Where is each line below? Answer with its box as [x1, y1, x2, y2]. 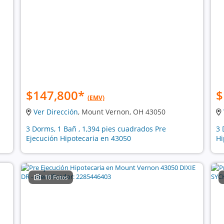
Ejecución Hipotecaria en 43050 [25, 133, 131, 143]
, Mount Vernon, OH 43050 [77, 107, 165, 116]
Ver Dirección [33, 107, 78, 116]
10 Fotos [44, 173, 68, 181]
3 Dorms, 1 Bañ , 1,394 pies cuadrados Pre [25, 124, 166, 133]
